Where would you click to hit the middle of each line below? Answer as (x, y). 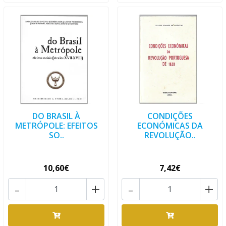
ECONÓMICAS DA (170, 126)
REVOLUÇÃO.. (170, 135)
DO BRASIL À (56, 116)
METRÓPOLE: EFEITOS (56, 126)
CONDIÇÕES (170, 116)
